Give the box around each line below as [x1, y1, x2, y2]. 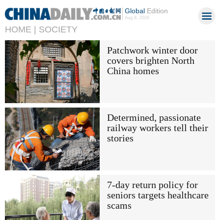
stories [107, 133, 134, 143]
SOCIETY [39, 25, 78, 34]
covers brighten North [107, 55, 194, 66]
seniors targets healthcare [107, 190, 209, 201]
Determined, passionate [107, 112, 201, 123]
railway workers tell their [107, 122, 208, 133]
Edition [144, 7, 168, 15]
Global [124, 7, 145, 15]
